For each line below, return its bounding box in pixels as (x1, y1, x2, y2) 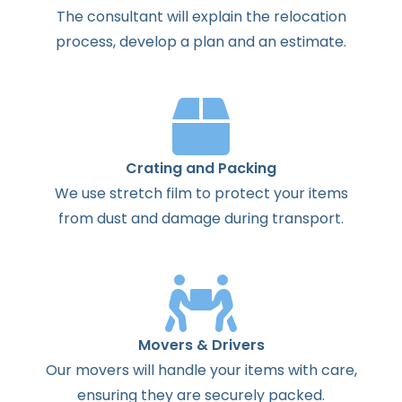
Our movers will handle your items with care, (45, 359, 357, 380)
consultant (86, 5, 163, 27)
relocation (273, 5, 346, 27)
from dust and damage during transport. (58, 207, 344, 229)
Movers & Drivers (137, 334, 265, 355)
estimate (280, 31, 344, 52)
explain (191, 5, 242, 27)
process (56, 31, 113, 52)
